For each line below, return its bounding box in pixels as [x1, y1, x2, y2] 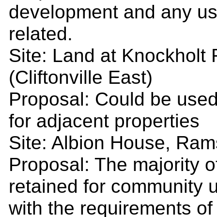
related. [9, 23, 73, 44]
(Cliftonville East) [9, 66, 153, 88]
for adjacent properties [9, 110, 200, 131]
